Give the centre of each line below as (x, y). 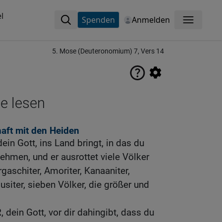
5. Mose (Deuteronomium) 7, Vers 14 (108, 51)
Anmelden (151, 20)
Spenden (98, 20)
